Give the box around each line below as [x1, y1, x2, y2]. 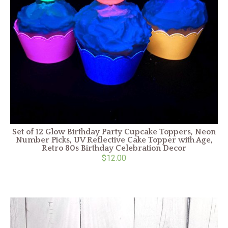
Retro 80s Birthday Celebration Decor [42, 143, 186, 153]
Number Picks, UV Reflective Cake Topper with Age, [15, 135, 213, 145]
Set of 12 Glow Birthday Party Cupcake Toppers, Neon [12, 127, 216, 136]
